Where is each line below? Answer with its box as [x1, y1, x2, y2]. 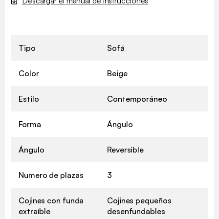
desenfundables [107, 206, 165, 216]
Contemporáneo [107, 93, 167, 104]
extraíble [19, 206, 51, 216]
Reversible [107, 144, 144, 154]
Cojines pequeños [107, 195, 172, 205]
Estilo [19, 93, 39, 104]
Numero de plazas [19, 170, 84, 180]
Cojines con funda [19, 195, 84, 205]
